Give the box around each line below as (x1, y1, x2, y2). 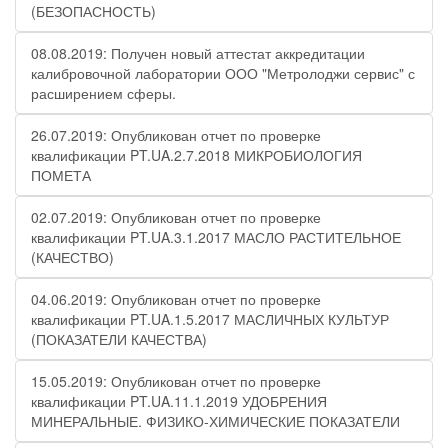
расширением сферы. (31, 83, 176, 103)
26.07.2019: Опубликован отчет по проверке (31, 125, 321, 145)
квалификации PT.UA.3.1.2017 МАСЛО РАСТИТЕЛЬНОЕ (31, 227, 401, 247)
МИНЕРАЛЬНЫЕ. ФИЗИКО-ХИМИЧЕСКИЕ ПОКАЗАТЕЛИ (31, 411, 400, 431)
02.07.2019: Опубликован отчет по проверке (31, 207, 321, 227)
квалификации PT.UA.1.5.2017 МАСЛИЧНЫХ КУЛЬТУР (31, 309, 389, 329)
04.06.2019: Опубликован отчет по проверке (31, 289, 321, 309)
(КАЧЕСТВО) (31, 247, 114, 267)
